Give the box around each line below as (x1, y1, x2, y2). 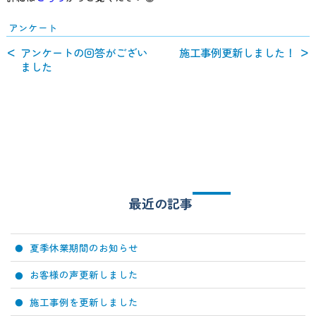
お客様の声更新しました (30, 267, 139, 282)
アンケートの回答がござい (20, 44, 148, 61)
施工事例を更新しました (30, 294, 139, 309)
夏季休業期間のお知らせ (30, 240, 139, 255)
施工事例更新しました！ (178, 44, 296, 61)
